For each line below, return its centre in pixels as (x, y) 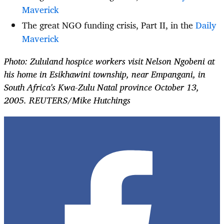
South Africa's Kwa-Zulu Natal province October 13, (101, 87)
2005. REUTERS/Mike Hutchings (67, 100)
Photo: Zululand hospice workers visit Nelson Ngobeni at (109, 61)
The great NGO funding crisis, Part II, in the (109, 25)
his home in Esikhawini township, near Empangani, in (105, 74)
